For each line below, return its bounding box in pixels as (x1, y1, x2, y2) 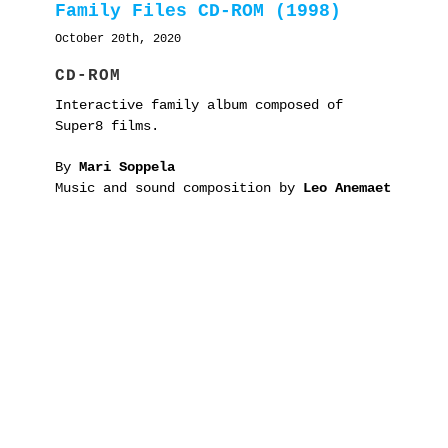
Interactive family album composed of (55, 96, 343, 113)
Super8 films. (55, 117, 159, 134)
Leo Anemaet (303, 179, 391, 196)
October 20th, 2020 (55, 32, 181, 46)
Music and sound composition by (55, 179, 303, 196)
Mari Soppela (79, 158, 175, 175)
